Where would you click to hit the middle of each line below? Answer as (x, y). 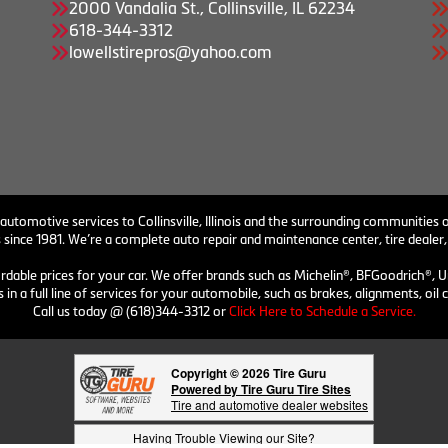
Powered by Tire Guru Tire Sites (261, 389)
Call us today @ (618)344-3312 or (130, 312)
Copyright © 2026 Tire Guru (248, 373)
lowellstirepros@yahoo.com (170, 52)
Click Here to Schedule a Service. (322, 312)
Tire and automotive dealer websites (269, 405)
